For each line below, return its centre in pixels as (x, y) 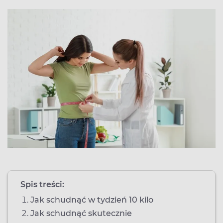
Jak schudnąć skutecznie (81, 213)
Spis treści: (42, 184)
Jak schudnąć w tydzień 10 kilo (93, 200)
